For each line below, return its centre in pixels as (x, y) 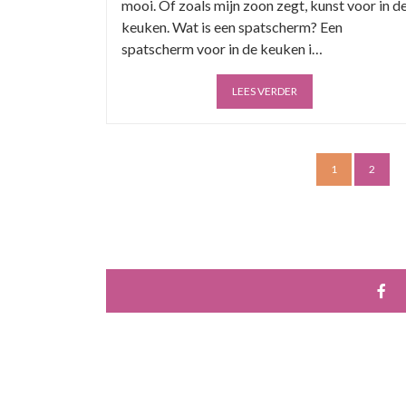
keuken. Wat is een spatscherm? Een (232, 27)
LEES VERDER (265, 91)
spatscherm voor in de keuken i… (222, 48)
